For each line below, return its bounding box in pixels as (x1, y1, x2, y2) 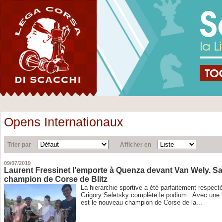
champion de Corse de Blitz (4, 175, 108, 184)
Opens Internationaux (4, 115, 124, 129)
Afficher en (120, 141, 152, 149)
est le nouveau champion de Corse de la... (81, 199, 203, 207)
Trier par (7, 141, 32, 149)
